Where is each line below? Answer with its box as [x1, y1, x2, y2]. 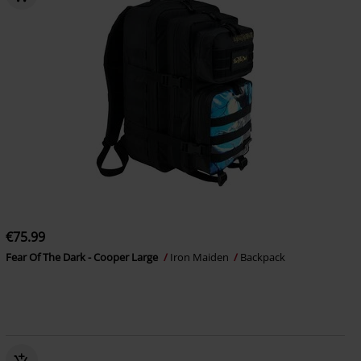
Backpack [239, 250, 285, 264]
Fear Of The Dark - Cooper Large [5, 250, 160, 264]
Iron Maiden [169, 250, 231, 264]
